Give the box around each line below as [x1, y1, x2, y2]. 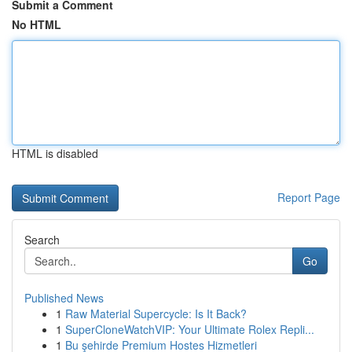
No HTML [12, 16, 61, 32]
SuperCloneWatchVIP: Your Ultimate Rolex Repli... [65, 321, 314, 337]
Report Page [277, 189, 340, 205]
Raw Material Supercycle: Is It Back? [65, 306, 247, 321]
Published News [24, 290, 104, 306]
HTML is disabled [12, 145, 98, 161]
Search [24, 232, 60, 247]
